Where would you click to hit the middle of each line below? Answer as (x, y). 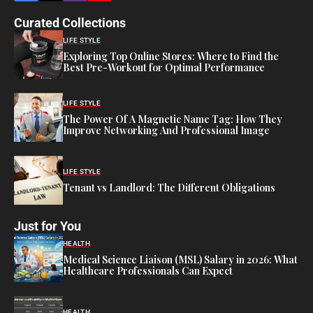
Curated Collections (70, 23)
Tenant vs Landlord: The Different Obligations (169, 187)
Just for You (48, 226)
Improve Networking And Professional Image (166, 130)
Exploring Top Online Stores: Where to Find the (171, 56)
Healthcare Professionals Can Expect (148, 270)
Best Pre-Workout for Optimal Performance (164, 67)
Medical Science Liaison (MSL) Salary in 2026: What (180, 259)
